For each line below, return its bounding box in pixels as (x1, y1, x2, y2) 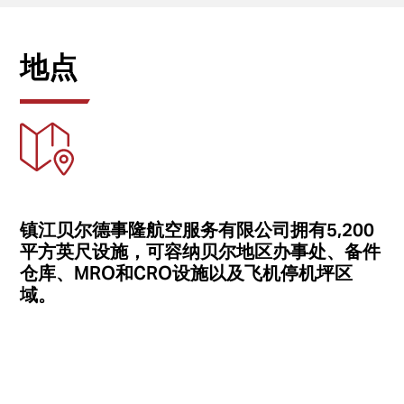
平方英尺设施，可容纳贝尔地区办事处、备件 (20, 240, 381, 263)
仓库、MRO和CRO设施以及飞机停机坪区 (20, 262, 353, 285)
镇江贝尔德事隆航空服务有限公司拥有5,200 (20, 218, 375, 242)
